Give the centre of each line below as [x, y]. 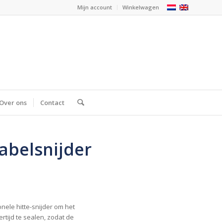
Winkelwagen [141, 7]
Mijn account [95, 7]
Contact [53, 103]
